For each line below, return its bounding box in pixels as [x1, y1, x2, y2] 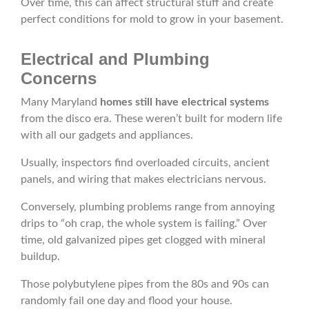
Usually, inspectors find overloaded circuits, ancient [21, 157, 270, 169]
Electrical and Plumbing [21, 50, 210, 69]
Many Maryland [21, 97, 100, 108]
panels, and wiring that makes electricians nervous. [21, 174, 266, 186]
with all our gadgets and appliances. [21, 130, 193, 141]
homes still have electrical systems [100, 97, 269, 108]
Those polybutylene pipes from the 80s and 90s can [21, 279, 269, 290]
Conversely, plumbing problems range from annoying [21, 201, 275, 213]
